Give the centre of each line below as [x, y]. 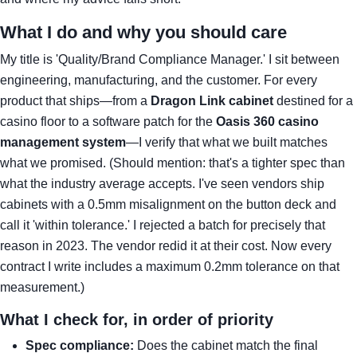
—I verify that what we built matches [227, 142]
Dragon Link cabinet [212, 101]
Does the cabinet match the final [226, 345]
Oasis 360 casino [267, 122]
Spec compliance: [80, 345]
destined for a [313, 101]
